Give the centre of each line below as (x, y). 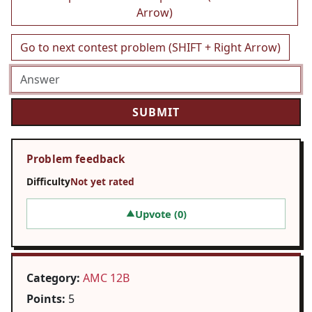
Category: (53, 278)
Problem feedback (76, 158)
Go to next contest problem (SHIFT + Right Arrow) (150, 47)
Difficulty (48, 181)
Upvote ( (156, 214)
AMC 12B (106, 278)
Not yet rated (102, 181)
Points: (46, 299)
